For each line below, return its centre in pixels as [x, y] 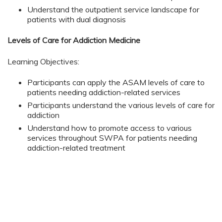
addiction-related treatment [76, 147]
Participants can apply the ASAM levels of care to [116, 82]
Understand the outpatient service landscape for [113, 9]
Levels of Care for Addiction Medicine [74, 40]
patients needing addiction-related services [104, 92]
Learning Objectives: [43, 61]
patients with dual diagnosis [77, 19]
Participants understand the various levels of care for [121, 105]
